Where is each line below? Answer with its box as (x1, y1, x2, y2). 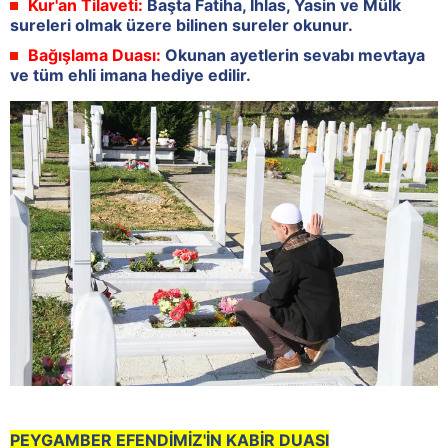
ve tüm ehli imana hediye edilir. (10, 64, 251, 85)
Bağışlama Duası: (28, 44, 161, 65)
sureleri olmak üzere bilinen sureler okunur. (10, 14, 353, 35)
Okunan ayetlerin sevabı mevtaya (161, 44, 425, 65)
